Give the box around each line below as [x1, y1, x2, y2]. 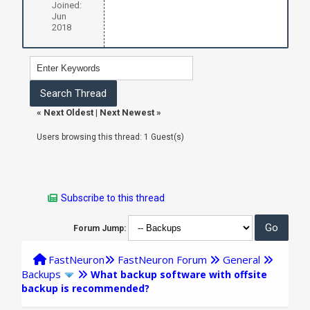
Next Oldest [43, 107, 93, 118]
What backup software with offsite [91, 267, 268, 281]
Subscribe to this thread [61, 192, 165, 203]
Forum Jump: [73, 223, 126, 233]
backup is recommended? [21, 281, 150, 295]
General [223, 252, 261, 266]
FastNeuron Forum [118, 252, 208, 266]
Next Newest [99, 107, 154, 118]
